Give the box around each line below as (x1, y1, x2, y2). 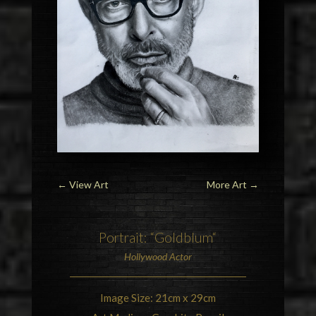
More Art (207, 178, 248, 191)
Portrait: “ (99, 229, 155, 246)
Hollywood (123, 250, 167, 263)
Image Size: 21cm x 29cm (99, 291, 216, 305)
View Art (68, 178, 109, 191)
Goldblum (154, 229, 213, 246)
